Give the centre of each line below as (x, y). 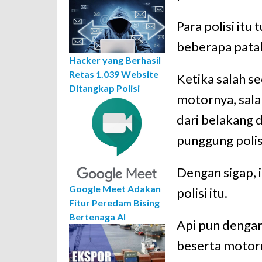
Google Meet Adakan (115, 188)
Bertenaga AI (97, 216)
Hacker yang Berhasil (115, 60)
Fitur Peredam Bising (114, 202)
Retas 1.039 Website (114, 74)
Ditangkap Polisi (104, 88)
